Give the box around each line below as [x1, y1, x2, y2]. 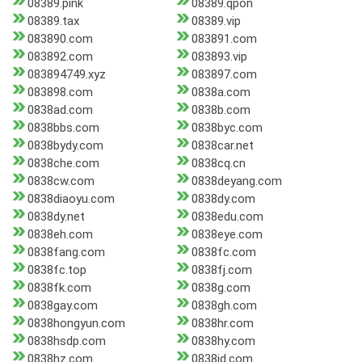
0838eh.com [27, 227, 93, 242]
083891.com [191, 32, 257, 47]
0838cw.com [27, 174, 95, 189]
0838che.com [27, 156, 99, 171]
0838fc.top [27, 263, 86, 278]
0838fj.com [191, 263, 252, 278]
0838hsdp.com [27, 334, 106, 349]
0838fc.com [191, 245, 256, 260]
